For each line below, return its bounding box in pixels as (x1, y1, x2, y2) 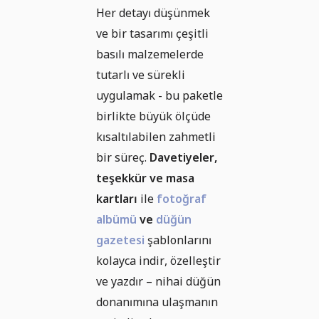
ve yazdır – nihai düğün (96, 273, 221, 289)
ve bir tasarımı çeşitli (96, 25, 209, 41)
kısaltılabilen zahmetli (96, 128, 216, 145)
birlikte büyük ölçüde (96, 108, 211, 124)
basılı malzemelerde (96, 46, 204, 62)
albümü (96, 211, 137, 227)
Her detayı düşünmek (96, 4, 210, 21)
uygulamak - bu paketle (96, 87, 223, 103)
